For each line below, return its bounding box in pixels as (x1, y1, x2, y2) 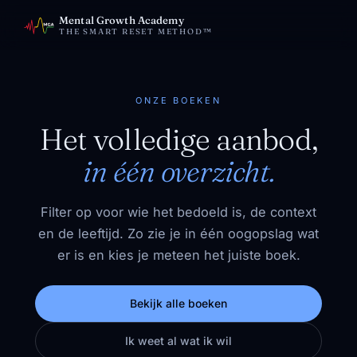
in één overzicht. (82, 153, 275, 189)
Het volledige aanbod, (39, 121, 318, 157)
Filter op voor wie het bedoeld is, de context (41, 204, 316, 220)
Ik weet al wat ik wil (125, 334, 232, 347)
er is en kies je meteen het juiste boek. (57, 247, 300, 263)
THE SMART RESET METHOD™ (59, 26, 213, 37)
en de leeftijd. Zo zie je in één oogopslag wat (38, 226, 319, 241)
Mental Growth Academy (59, 14, 184, 26)
